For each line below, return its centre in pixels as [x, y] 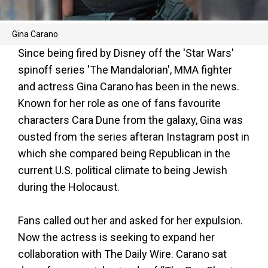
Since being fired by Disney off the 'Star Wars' [126, 53]
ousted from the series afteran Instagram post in [134, 136]
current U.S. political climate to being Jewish [123, 170]
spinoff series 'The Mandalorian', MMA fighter [125, 69]
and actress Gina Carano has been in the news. [129, 86]
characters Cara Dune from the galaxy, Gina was [130, 120]
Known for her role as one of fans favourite [119, 103]
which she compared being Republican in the [124, 153]
